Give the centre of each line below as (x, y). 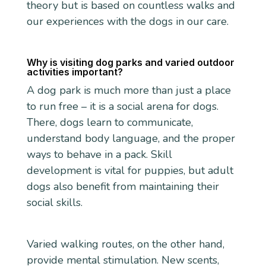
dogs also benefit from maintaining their (123, 186)
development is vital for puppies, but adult (130, 170)
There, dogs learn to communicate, (110, 122)
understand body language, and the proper (131, 138)
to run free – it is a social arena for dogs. (122, 106)
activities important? (75, 72)
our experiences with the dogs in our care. (127, 22)
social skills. (54, 202)
